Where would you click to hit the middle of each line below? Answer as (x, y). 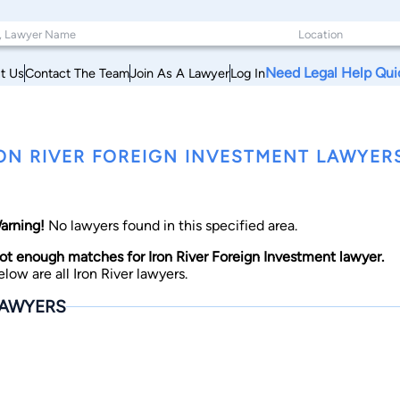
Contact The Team (77, 73)
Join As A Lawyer (180, 73)
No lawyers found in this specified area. (171, 225)
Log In (248, 73)
